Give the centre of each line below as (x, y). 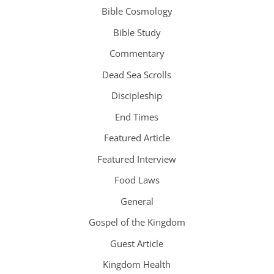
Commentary (137, 54)
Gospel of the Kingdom (137, 222)
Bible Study (137, 32)
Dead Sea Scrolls (137, 74)
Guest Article (137, 243)
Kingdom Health (137, 265)
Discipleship (137, 96)
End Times (137, 117)
